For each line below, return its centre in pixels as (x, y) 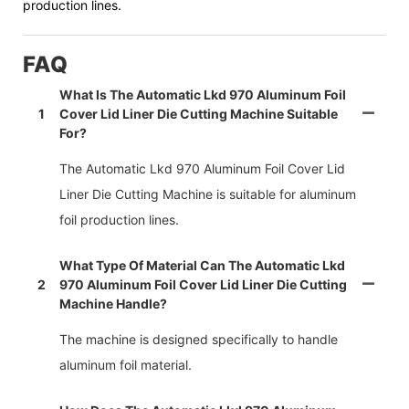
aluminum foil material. (126, 365)
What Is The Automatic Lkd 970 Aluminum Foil (203, 95)
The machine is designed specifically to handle (199, 340)
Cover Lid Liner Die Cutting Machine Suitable (199, 114)
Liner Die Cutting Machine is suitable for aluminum (208, 194)
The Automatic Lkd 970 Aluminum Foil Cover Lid (202, 169)
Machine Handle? (113, 304)
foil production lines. (119, 220)
